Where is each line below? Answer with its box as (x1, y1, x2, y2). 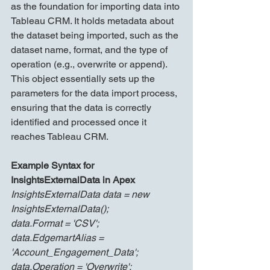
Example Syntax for (11, 160, 96, 172)
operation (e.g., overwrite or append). (11, 58, 169, 71)
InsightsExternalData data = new (11, 189, 152, 201)
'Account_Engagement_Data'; (11, 246, 138, 259)
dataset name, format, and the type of (11, 44, 170, 56)
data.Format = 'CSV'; (11, 218, 99, 230)
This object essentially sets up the (11, 73, 157, 85)
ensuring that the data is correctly (11, 102, 154, 114)
